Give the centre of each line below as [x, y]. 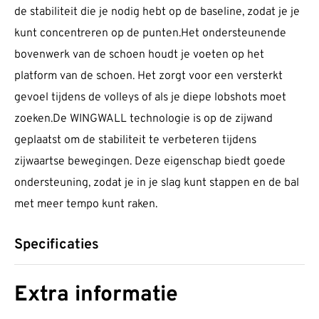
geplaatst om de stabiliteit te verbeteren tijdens [135, 141]
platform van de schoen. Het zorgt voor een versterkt [148, 77]
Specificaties [57, 245]
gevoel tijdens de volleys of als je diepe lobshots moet [150, 98]
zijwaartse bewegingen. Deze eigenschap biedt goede [150, 162]
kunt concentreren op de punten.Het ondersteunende [150, 34]
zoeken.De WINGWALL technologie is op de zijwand [143, 119]
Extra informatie [96, 295]
